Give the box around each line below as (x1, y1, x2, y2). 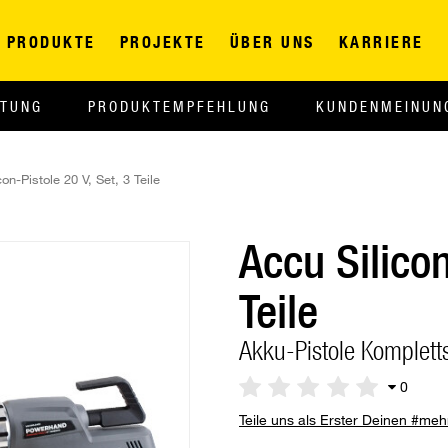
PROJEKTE (119, 31, 206, 52)
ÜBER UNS (229, 31, 315, 52)
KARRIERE (338, 31, 424, 52)
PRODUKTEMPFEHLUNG (88, 97, 271, 115)
